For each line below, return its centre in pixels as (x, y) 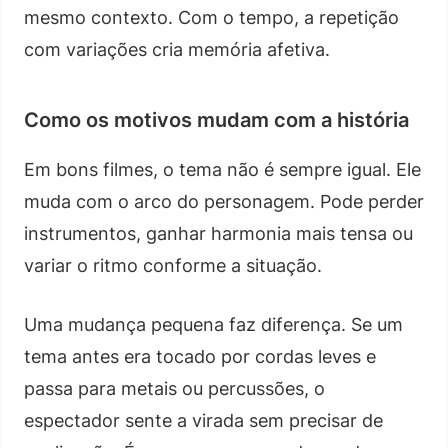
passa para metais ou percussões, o (174, 388)
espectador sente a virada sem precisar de (203, 420)
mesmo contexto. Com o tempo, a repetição (211, 17)
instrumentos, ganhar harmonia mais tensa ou (218, 233)
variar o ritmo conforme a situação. (173, 265)
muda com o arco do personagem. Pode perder (224, 201)
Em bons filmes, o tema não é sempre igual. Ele (222, 169)
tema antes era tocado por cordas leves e (200, 356)
